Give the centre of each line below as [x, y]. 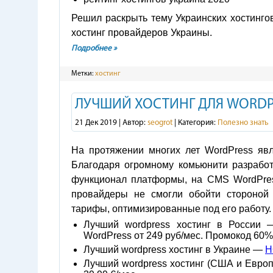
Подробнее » [94, 48]
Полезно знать [243, 123]
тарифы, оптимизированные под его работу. [171, 209]
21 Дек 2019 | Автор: [111, 123]
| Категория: [195, 123]
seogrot [160, 123]
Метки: [83, 74]
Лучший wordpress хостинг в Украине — [174, 250]
